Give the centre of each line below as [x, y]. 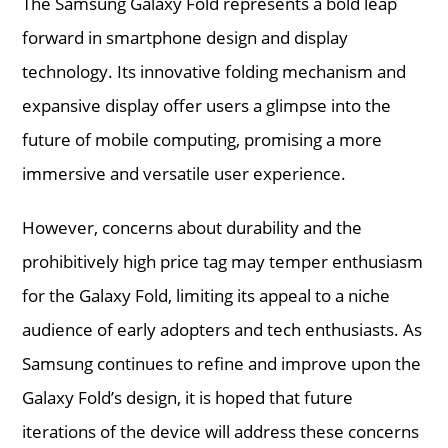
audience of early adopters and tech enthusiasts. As [222, 329]
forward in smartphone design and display [185, 37]
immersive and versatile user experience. [184, 173]
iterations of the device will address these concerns [221, 431]
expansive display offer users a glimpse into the [207, 105]
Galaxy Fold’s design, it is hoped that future [188, 397]
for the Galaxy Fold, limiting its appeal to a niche [206, 295]
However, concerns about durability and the [192, 227]
